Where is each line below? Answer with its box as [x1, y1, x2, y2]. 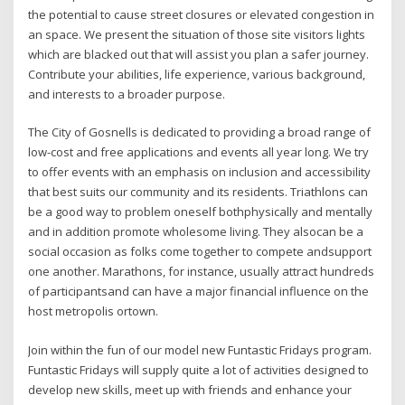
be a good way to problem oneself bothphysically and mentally [28, 203, 373, 221]
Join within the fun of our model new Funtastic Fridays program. [28, 341, 372, 358]
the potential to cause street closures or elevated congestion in [28, 6, 375, 24]
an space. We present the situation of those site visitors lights [28, 26, 366, 43]
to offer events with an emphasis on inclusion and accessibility [28, 164, 372, 181]
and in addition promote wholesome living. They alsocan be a [28, 223, 364, 240]
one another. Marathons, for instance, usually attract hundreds [28, 263, 375, 280]
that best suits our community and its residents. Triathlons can [28, 184, 369, 201]
